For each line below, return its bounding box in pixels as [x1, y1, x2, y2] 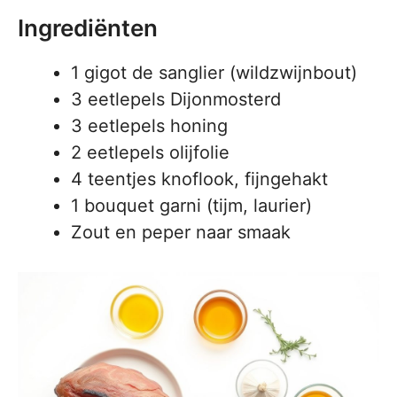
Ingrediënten [18, 14, 158, 42]
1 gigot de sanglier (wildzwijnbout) [71, 62, 357, 83]
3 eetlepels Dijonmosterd [71, 89, 281, 110]
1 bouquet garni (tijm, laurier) [71, 195, 312, 216]
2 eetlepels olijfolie [71, 142, 230, 163]
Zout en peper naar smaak [71, 222, 291, 243]
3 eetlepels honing [71, 115, 228, 136]
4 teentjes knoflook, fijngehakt [71, 168, 328, 190]
